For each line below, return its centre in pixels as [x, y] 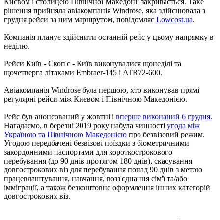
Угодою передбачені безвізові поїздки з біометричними [96, 143]
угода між [183, 125]
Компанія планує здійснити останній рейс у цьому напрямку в [109, 37]
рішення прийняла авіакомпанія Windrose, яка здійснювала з [105, 10]
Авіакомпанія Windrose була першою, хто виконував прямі [102, 90]
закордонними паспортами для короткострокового [88, 152]
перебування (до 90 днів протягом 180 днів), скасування [98, 161]
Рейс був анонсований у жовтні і [60, 116]
